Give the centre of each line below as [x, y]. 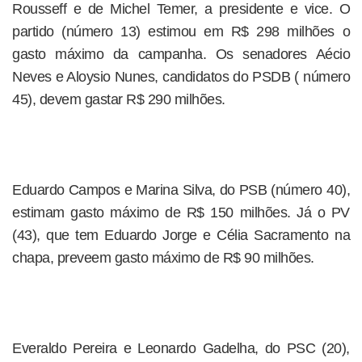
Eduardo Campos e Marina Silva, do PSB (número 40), [181, 190]
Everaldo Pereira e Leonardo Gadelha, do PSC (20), [181, 348]
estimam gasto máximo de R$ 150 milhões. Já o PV [181, 213]
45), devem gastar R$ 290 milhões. [119, 99]
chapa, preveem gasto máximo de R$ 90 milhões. [163, 258]
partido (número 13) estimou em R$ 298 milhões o [181, 32]
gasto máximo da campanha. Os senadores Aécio [181, 54]
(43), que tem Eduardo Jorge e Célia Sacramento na [181, 235]
